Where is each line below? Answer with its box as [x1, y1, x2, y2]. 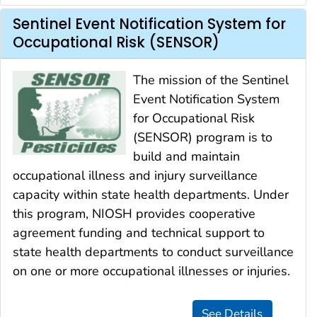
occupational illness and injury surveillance [13, 166, 258, 184]
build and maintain [133, 147, 240, 165]
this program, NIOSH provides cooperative [13, 204, 255, 222]
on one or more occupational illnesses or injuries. [13, 262, 290, 279]
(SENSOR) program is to [133, 128, 272, 146]
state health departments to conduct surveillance [13, 243, 294, 260]
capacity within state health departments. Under [13, 185, 289, 203]
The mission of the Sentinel [133, 71, 289, 88]
